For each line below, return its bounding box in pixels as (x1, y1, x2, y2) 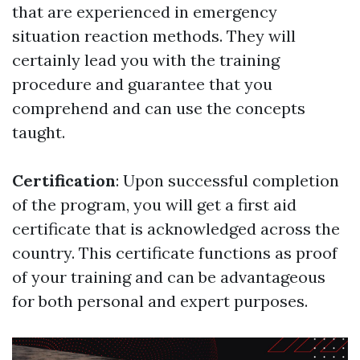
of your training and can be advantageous (12, 267, 325, 288)
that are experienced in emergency (12, 2, 277, 22)
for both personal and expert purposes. (12, 291, 308, 312)
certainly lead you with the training (12, 50, 280, 71)
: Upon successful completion (116, 170, 339, 191)
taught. (12, 122, 65, 143)
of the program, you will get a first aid (12, 194, 297, 215)
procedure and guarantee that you (12, 74, 272, 95)
